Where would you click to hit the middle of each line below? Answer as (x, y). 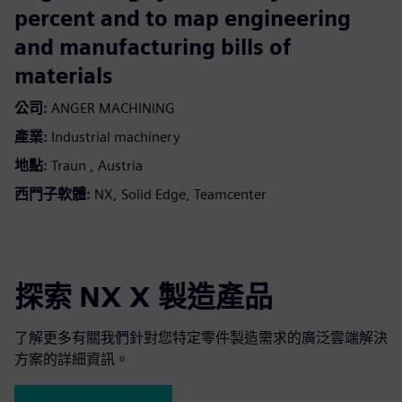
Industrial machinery (116, 137)
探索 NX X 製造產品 (144, 297)
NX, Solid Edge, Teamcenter (180, 195)
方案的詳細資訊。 (72, 360)
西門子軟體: (52, 195)
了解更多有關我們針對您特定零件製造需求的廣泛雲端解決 (201, 338)
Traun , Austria (97, 166)
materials (64, 76)
